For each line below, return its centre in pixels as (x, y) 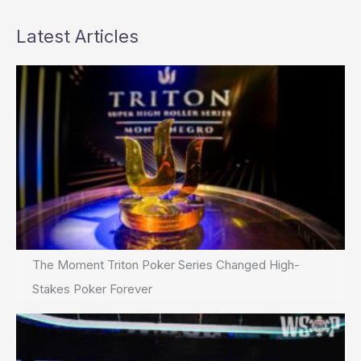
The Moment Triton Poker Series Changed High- (166, 265)
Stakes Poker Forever (92, 289)
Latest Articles (77, 36)
